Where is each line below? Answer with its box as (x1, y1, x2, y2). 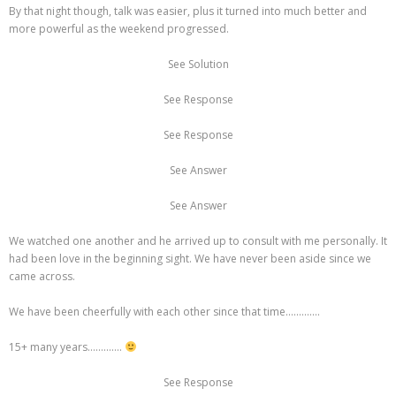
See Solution (167, 57, 229, 72)
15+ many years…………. (9, 339, 125, 355)
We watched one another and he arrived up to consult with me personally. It (9, 233, 387, 249)
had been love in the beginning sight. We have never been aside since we (9, 251, 371, 267)
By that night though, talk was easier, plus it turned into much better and (9, 4, 367, 19)
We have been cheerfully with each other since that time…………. (9, 304, 320, 320)
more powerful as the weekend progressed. (9, 21, 232, 37)
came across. (9, 269, 78, 285)
